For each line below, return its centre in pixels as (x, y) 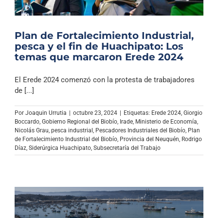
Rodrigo (192, 139)
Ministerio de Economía (166, 121)
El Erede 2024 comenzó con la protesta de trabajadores (105, 80)
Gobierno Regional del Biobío (80, 121)
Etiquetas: (137, 113)
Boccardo (27, 121)
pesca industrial (72, 130)
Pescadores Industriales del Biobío (140, 130)
